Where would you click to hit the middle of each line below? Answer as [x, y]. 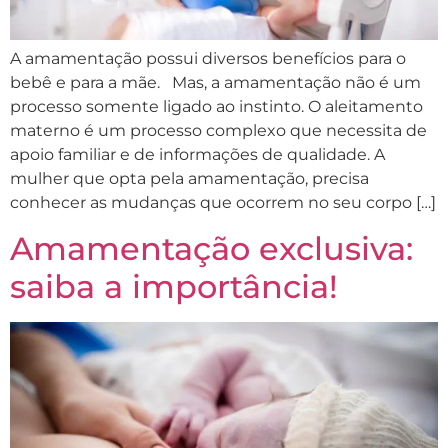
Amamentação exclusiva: [211, 248]
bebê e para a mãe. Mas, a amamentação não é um [215, 83]
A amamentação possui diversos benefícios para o [208, 59]
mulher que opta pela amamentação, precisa [189, 179]
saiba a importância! [174, 286]
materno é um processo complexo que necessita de [218, 131]
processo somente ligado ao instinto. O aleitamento [216, 107]
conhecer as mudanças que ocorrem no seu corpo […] [223, 203]
